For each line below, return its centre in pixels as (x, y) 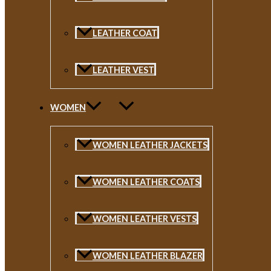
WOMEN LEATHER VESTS (145, 219)
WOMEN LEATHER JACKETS (150, 145)
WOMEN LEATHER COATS (146, 182)
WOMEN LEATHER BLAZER (148, 256)
